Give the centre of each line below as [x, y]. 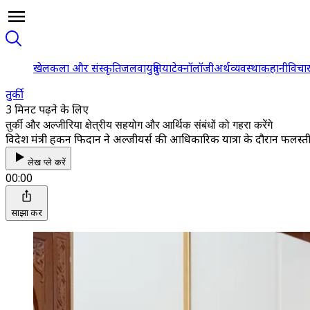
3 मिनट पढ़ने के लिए [47, 109]
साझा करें [27, 212]
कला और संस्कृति [85, 68]
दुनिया [162, 68]
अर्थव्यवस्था [237, 68]
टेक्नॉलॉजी [193, 68]
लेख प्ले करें [47, 162]
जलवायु [137, 68]
